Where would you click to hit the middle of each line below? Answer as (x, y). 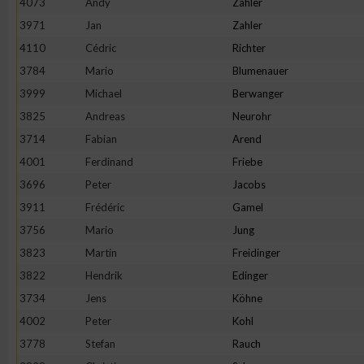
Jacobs (249, 184)
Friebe (247, 162)
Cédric (101, 48)
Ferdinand (109, 162)
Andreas (105, 116)
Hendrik (104, 275)
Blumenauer (260, 71)
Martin (101, 253)
